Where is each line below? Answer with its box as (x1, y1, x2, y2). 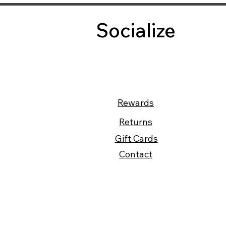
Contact (119, 148, 152, 160)
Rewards (118, 97, 154, 108)
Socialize (96, 18, 176, 42)
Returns (119, 116, 152, 128)
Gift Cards (115, 133, 158, 144)
